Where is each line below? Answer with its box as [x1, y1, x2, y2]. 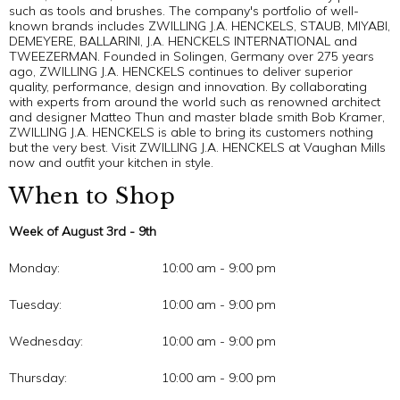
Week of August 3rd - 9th [9, 222, 156, 239]
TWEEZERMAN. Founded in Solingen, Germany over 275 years [9, 47, 374, 64]
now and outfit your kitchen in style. [9, 154, 213, 171]
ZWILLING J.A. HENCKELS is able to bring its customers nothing [9, 123, 373, 140]
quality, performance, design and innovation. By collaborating [9, 78, 367, 95]
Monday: [9, 259, 60, 276]
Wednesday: [9, 332, 83, 349]
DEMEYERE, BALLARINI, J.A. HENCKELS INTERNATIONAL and [9, 32, 357, 49]
